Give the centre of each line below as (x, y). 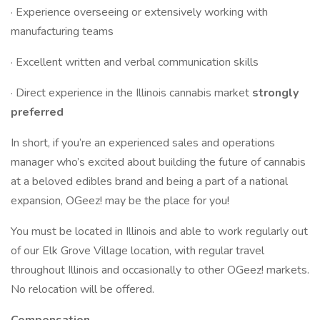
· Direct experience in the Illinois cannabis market (131, 93)
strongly (275, 93)
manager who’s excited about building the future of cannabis (158, 162)
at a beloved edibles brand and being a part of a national (149, 181)
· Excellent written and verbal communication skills (135, 62)
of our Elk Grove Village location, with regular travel (137, 251)
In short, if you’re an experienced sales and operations (143, 143)
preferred (37, 112)
